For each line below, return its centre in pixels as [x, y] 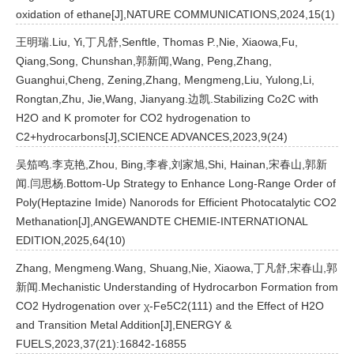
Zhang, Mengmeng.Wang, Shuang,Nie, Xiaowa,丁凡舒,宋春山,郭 [177, 268]
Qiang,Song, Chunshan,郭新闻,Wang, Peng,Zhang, [144, 61]
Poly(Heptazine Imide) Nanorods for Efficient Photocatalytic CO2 [176, 202]
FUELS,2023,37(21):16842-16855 [101, 344]
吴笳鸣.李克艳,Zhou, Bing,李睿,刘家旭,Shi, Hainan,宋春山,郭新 [171, 164]
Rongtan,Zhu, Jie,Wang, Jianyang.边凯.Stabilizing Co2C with [167, 99]
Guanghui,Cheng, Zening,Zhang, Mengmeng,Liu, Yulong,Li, [165, 80]
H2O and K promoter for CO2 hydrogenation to [133, 118]
